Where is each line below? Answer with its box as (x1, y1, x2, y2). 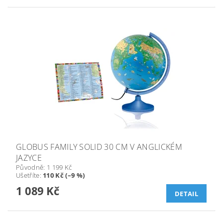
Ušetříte (16, 171, 40, 180)
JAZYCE (16, 152, 42, 164)
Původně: (16, 163, 47, 172)
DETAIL (175, 189, 198, 199)
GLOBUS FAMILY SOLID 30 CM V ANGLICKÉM (16, 141, 182, 153)
